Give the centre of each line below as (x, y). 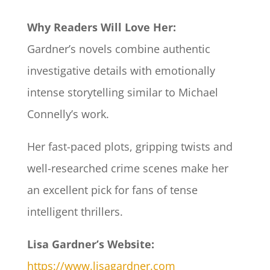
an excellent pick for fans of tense (112, 190)
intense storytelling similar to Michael (122, 93)
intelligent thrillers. (75, 212)
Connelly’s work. (69, 114)
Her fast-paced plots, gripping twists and (130, 147)
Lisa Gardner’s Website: (90, 244)
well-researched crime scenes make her (127, 168)
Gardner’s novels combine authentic (118, 49)
